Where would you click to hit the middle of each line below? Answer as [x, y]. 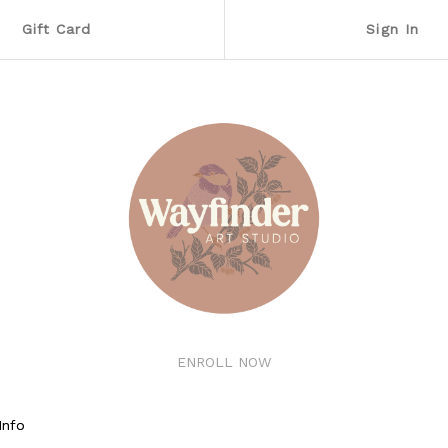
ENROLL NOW [224, 362]
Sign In [392, 29]
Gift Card [56, 29]
